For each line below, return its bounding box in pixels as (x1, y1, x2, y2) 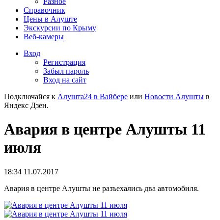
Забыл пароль (43, 67, 89, 75)
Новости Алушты (144, 92, 204, 101)
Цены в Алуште (24, 15, 77, 23)
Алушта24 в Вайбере (57, 92, 128, 101)
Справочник (24, 6, 65, 14)
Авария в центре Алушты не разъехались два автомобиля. (4, 184, 199, 192)
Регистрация (43, 58, 85, 66)
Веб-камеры (24, 32, 64, 41)
